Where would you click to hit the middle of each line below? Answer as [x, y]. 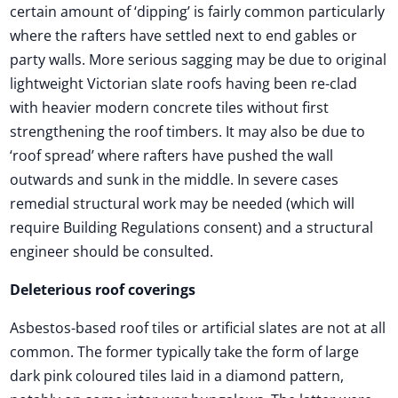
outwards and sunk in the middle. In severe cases [175, 179]
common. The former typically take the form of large [185, 352]
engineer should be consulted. [112, 251]
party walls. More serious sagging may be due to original [199, 60]
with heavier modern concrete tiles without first [170, 107]
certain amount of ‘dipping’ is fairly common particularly [198, 12]
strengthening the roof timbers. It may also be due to [188, 131]
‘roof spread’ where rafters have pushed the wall [172, 155]
